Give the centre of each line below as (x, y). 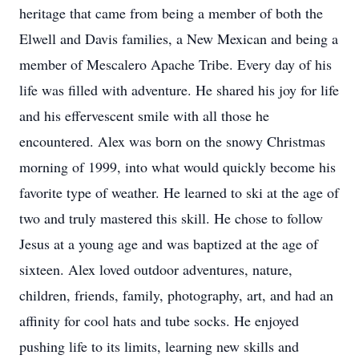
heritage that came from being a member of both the (171, 13)
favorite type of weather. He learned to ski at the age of (179, 192)
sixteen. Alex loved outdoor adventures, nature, (156, 269)
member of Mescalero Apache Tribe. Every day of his (175, 64)
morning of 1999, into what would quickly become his (177, 167)
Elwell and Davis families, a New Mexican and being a (179, 38)
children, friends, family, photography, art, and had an (176, 295)
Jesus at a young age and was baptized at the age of (169, 244)
